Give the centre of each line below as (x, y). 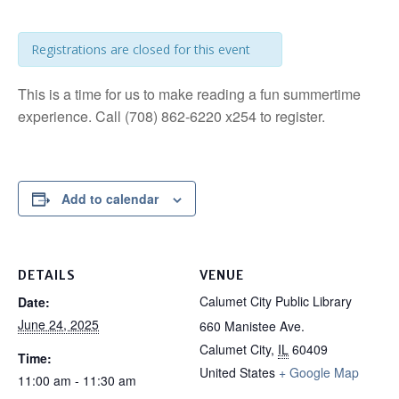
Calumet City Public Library (276, 301)
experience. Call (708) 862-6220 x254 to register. (171, 117)
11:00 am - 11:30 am (77, 381)
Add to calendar (110, 199)
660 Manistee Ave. (252, 326)
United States (237, 373)
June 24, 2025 (58, 325)
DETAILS (47, 276)
